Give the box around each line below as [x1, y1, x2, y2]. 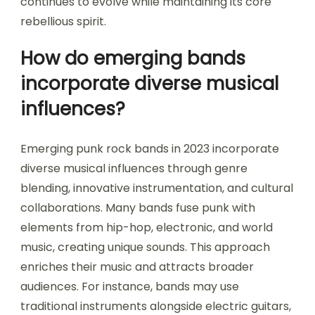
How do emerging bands [20, 46, 245, 72]
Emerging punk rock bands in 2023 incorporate [20, 141, 279, 157]
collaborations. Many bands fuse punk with [20, 200, 255, 217]
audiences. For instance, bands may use [20, 278, 239, 295]
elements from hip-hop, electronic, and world [20, 219, 273, 236]
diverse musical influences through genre [20, 160, 247, 177]
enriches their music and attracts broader [20, 259, 254, 276]
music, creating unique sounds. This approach [20, 239, 270, 256]
